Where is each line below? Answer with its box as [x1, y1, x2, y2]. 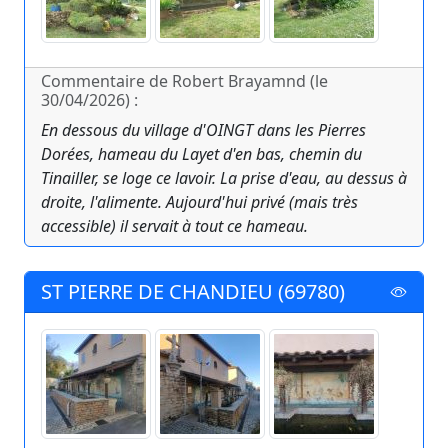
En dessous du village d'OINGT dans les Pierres [41, 119, 366, 142]
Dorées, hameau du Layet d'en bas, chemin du [41, 143, 362, 166]
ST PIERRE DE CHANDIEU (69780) [41, 278, 345, 306]
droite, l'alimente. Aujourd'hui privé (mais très [41, 191, 358, 214]
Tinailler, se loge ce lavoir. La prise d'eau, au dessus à [41, 167, 407, 190]
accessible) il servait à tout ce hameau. [41, 215, 308, 238]
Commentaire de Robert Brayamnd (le [41, 70, 328, 93]
